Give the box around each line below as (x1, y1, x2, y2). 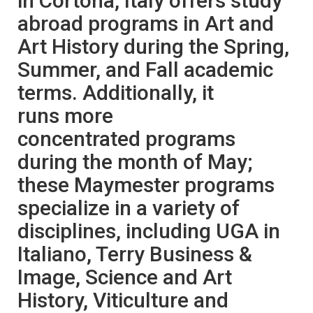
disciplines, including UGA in (17, 218, 280, 243)
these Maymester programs (17, 172, 275, 197)
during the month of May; (17, 149, 252, 174)
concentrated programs (17, 126, 235, 151)
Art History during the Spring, (17, 34, 289, 59)
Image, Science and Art (17, 264, 232, 289)
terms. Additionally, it (17, 80, 214, 105)
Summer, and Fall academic (17, 57, 273, 82)
